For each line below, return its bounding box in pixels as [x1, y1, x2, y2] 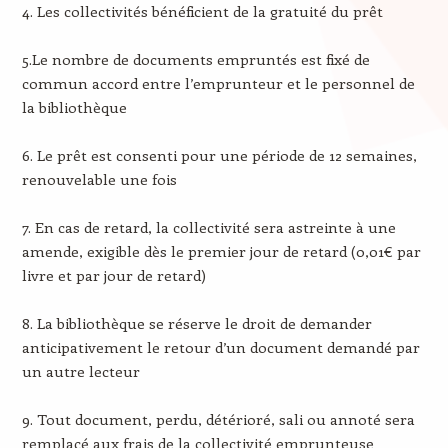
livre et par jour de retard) [21, 265, 206, 286]
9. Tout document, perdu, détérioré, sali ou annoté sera [21, 409, 415, 430]
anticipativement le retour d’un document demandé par [21, 337, 420, 358]
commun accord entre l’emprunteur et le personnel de [21, 73, 415, 94]
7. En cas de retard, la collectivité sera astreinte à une [21, 217, 396, 238]
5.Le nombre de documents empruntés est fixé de [21, 49, 370, 70]
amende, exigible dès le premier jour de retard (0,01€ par [21, 241, 421, 262]
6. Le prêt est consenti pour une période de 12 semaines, [21, 145, 417, 166]
